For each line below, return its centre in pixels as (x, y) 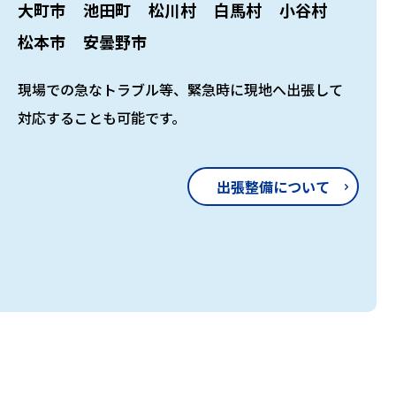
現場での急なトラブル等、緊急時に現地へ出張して (180, 89)
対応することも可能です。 (102, 117)
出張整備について (273, 186)
